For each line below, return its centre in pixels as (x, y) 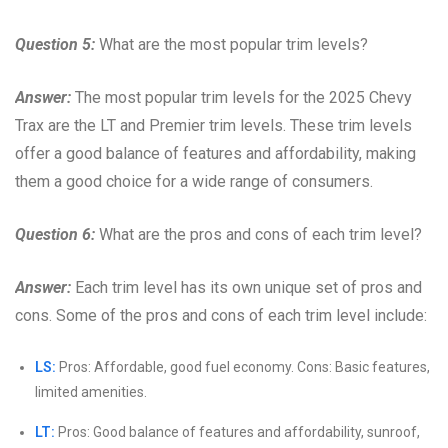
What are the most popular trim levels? (231, 44)
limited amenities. (91, 391)
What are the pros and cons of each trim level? (258, 234)
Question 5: (55, 44)
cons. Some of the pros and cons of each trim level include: (221, 315)
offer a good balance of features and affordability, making (215, 153)
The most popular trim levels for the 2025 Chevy (241, 97)
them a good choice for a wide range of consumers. (194, 181)
